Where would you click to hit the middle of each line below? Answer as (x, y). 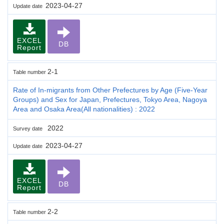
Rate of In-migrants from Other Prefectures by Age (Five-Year (110, 90)
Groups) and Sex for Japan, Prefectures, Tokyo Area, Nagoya (110, 99)
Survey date (29, 128)
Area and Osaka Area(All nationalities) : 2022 (84, 109)
